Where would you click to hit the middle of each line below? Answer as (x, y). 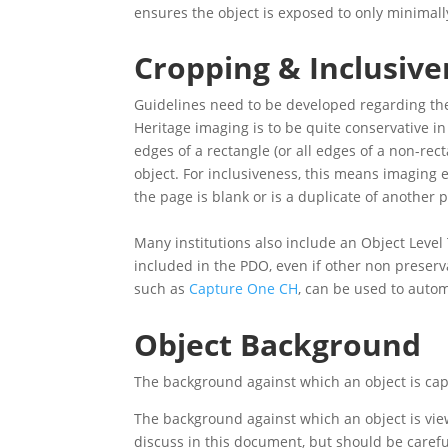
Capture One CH (244, 289)
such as (162, 289)
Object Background (278, 344)
